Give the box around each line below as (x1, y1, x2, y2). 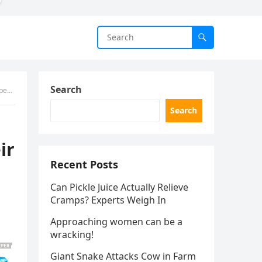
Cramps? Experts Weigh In (50, 194, 166, 207)
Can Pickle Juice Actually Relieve (50, 181, 188, 194)
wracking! (50, 228, 94, 242)
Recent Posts (50, 157, 118, 172)
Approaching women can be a (50, 215, 182, 229)
